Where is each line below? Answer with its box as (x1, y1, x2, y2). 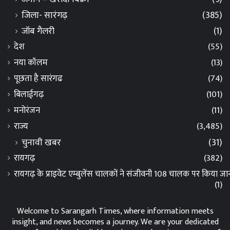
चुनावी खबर (22, 135, 61, 150)
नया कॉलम (14, 55, 48, 70)
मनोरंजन (14, 103, 40, 118)
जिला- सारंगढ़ (22, 7, 67, 23)
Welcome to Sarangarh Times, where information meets (16, 204, 214, 218)
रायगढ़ (14, 150, 35, 165)
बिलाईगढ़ (14, 87, 44, 102)
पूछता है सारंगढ (14, 71, 63, 86)
